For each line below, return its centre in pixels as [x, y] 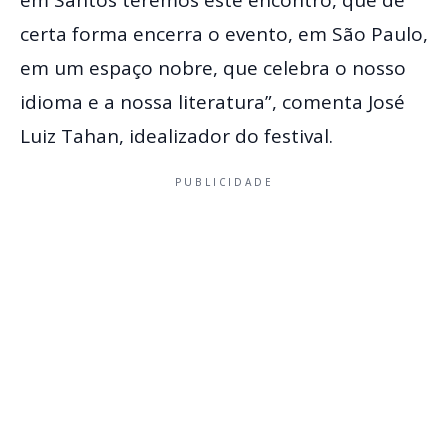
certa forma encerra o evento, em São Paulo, [224, 34]
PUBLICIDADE [224, 182]
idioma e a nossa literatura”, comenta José [212, 102]
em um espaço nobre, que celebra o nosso [213, 68]
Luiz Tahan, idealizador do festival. [176, 136]
